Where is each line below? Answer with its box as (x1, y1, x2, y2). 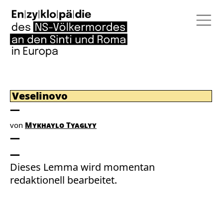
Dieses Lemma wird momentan (10, 160, 155, 174)
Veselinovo (12, 89, 68, 103)
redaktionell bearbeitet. (10, 173, 117, 187)
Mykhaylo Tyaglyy (25, 120, 97, 130)
